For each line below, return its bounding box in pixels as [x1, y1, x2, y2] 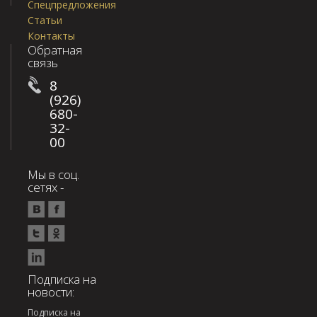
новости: [28, 284, 74, 301]
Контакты [28, 29, 75, 43]
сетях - [28, 179, 64, 196]
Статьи [28, 13, 62, 28]
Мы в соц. [28, 166, 79, 183]
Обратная [28, 42, 82, 59]
